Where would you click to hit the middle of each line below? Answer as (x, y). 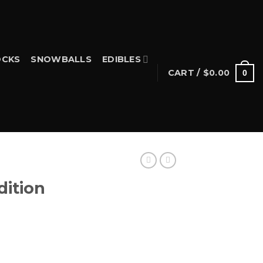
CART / (185, 73)
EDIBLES (122, 59)
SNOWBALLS (61, 59)
